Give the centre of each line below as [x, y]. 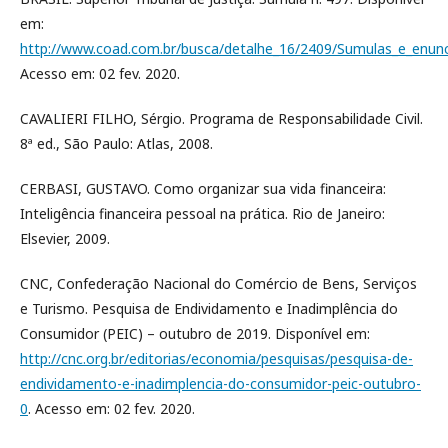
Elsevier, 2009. [65, 238]
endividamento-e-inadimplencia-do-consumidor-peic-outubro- [220, 383]
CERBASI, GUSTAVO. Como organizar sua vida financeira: [203, 188]
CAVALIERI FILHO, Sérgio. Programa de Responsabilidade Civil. [221, 118]
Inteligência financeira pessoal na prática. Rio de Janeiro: [202, 213]
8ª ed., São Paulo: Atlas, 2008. [116, 143]
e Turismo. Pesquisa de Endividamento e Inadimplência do [209, 308]
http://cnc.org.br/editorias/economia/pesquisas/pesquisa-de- [216, 358]
